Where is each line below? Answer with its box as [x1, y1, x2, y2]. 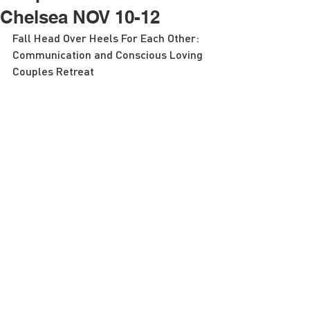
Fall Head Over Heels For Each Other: [12, 31, 202, 44]
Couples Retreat [12, 64, 94, 77]
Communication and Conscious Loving [12, 48, 206, 61]
